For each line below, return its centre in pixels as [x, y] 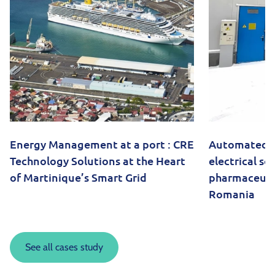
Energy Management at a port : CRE [102, 145]
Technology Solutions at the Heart [98, 161]
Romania [232, 194]
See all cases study [64, 247]
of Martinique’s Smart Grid [78, 178]
